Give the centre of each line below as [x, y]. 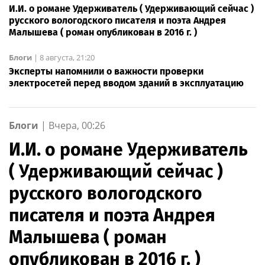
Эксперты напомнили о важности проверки [106, 72]
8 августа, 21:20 [67, 58]
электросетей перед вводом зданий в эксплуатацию [126, 83]
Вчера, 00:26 [77, 126]
